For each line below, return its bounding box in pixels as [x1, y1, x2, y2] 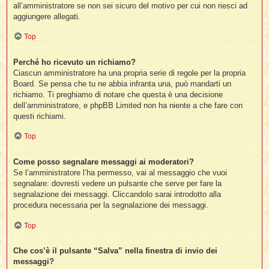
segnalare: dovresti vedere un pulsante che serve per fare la [13, 178, 222, 188]
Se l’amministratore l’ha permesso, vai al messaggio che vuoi [13, 168, 228, 177]
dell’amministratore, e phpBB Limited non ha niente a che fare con [13, 100, 243, 110]
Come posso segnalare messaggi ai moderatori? [13, 157, 195, 166]
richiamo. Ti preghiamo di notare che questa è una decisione [13, 89, 223, 99]
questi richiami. [13, 111, 67, 121]
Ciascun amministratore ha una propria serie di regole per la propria [13, 68, 246, 77]
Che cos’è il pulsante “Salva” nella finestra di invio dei [13, 246, 218, 255]
